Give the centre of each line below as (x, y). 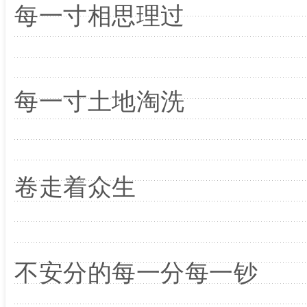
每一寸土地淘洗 (100, 101)
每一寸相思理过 (100, 15)
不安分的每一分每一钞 (136, 272)
